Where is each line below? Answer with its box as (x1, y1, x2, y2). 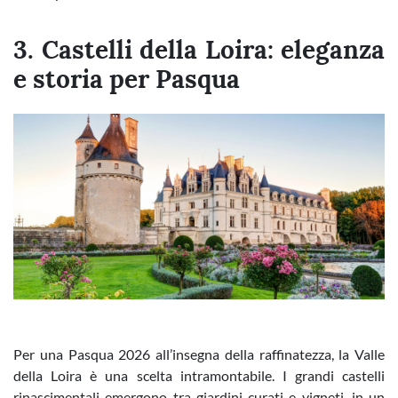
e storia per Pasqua (13, 63, 240, 95)
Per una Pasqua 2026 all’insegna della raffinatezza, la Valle (13, 346, 385, 362)
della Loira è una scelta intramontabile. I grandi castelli (13, 367, 385, 384)
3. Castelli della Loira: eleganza (13, 34, 385, 66)
